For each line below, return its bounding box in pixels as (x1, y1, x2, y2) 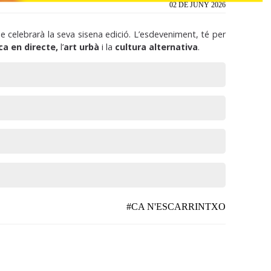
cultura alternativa (115, 41, 198, 53)
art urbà (64, 41, 100, 53)
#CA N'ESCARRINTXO (126, 201, 226, 212)
